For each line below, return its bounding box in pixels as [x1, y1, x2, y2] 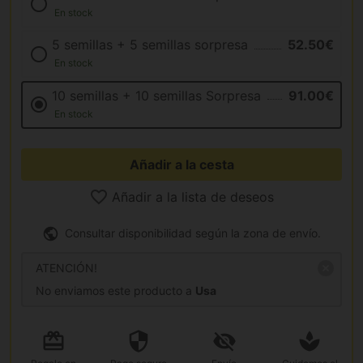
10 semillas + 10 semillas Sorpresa [51, 87, 261, 104]
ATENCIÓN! [36, 261, 97, 275]
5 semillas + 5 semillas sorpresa [51, 36, 248, 53]
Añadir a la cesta [129, 156, 234, 173]
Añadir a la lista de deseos [111, 188, 274, 205]
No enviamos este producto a [36, 284, 195, 298]
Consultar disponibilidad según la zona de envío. [62, 225, 322, 240]
